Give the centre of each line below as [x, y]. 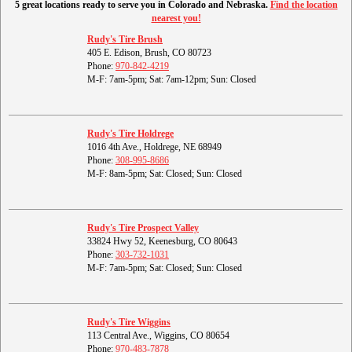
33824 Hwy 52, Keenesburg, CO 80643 [162, 242]
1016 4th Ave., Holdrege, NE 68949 [154, 147]
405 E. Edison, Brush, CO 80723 [149, 53]
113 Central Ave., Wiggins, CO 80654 [158, 336]
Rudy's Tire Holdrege [130, 134]
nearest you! [176, 18]
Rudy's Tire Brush [125, 40]
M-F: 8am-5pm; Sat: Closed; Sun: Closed [165, 174]
